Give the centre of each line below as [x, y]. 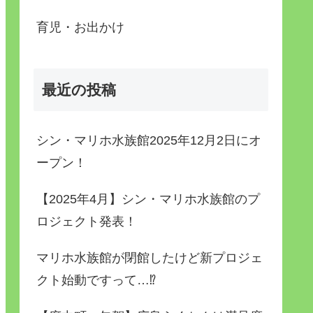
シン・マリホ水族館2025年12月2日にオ [149, 140]
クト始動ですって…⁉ [96, 280]
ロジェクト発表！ [87, 221]
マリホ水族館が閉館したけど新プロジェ [150, 257]
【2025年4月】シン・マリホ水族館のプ [148, 199]
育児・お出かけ [80, 28]
